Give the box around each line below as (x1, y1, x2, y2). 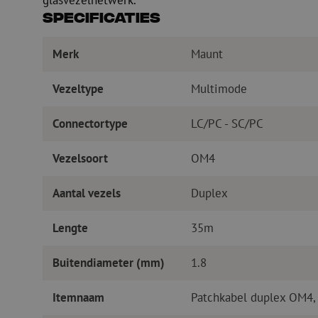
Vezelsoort (52, 150, 108, 167)
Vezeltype (52, 81, 104, 97)
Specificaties (42, 10, 160, 29)
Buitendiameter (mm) (52, 255, 165, 271)
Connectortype (52, 116, 128, 132)
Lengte (52, 220, 88, 236)
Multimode (190, 81, 247, 97)
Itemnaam (52, 290, 104, 306)
